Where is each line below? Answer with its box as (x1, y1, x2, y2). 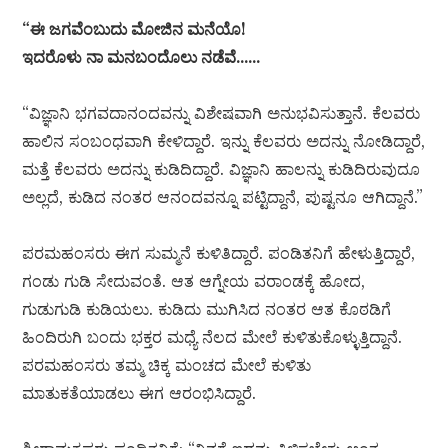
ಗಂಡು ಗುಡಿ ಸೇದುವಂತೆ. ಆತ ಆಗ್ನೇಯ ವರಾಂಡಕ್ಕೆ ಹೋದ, (22, 271, 366, 292)
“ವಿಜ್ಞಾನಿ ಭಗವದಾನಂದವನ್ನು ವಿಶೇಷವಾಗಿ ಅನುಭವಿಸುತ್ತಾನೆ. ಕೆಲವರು (22, 103, 421, 124)
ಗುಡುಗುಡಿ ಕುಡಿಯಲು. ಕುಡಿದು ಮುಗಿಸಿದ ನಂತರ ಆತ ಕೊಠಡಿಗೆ (22, 299, 392, 320)
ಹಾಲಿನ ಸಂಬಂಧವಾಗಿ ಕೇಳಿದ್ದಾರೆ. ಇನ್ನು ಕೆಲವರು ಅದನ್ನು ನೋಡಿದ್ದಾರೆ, (22, 131, 426, 152)
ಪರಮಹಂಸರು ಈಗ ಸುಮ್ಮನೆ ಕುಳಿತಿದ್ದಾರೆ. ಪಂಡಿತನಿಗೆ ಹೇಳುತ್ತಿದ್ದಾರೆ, (22, 243, 416, 264)
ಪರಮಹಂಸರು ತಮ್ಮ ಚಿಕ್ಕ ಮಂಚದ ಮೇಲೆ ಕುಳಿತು (22, 355, 312, 376)
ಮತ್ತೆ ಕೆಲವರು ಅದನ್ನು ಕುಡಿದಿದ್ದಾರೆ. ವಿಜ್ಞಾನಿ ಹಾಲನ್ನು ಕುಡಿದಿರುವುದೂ (22, 159, 421, 180)
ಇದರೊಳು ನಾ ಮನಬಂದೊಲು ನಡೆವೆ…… (22, 47, 265, 68)
